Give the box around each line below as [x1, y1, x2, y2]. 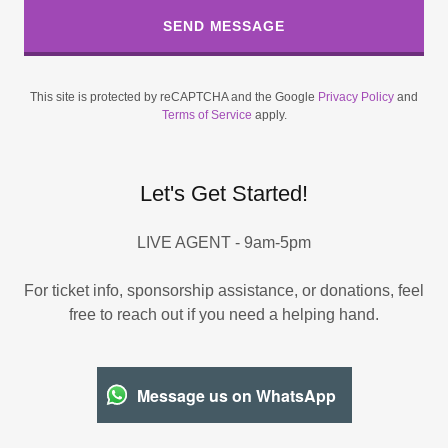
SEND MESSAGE [163, 18, 285, 35]
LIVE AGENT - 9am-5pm [137, 234, 311, 252]
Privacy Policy [318, 90, 394, 105]
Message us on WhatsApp [136, 383, 336, 407]
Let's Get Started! [140, 181, 308, 207]
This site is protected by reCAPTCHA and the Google [30, 90, 318, 105]
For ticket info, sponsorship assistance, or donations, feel [24, 282, 424, 300]
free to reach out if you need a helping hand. [69, 306, 379, 324]
